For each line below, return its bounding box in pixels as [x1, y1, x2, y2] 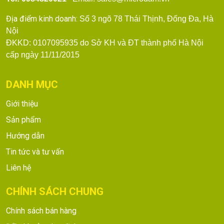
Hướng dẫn [6, 130, 44, 140]
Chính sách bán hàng [6, 205, 76, 215]
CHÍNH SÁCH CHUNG [6, 185, 103, 197]
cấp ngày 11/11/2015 [6, 50, 79, 59]
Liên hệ [6, 162, 31, 172]
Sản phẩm [6, 114, 41, 124]
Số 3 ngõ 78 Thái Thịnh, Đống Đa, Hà [79, 14, 213, 23]
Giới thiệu [6, 98, 38, 108]
